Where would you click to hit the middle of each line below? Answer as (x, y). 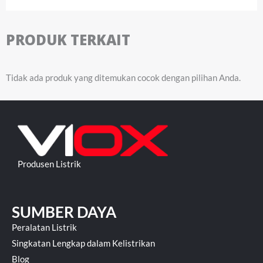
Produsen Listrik (49, 163)
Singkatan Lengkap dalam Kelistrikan (83, 243)
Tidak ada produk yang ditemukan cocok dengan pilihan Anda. (123, 78)
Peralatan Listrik (44, 227)
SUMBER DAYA (64, 212)
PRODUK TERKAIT (68, 39)
